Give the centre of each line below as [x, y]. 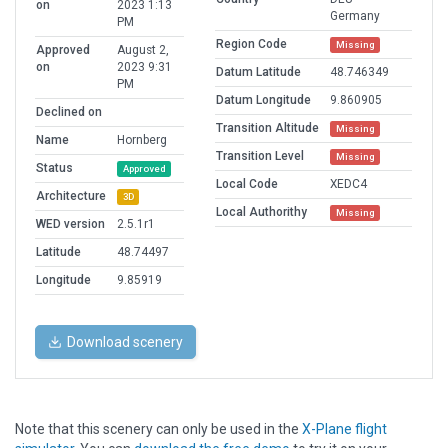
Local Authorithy [261, 212]
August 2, [143, 50]
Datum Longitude [263, 100]
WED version [70, 224]
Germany [355, 16]
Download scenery [125, 342]
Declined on [69, 112]
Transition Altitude [267, 128]
